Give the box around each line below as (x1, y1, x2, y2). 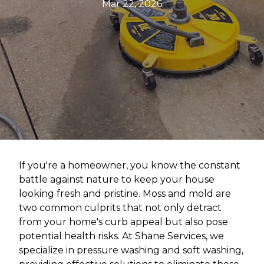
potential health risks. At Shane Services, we (19, 230, 224, 242)
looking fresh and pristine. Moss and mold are (19, 187, 231, 199)
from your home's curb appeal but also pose (19, 216, 228, 227)
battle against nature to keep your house (19, 173, 214, 185)
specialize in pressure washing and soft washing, (19, 244, 243, 256)
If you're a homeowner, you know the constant (19, 159, 240, 171)
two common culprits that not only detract (19, 202, 222, 213)
